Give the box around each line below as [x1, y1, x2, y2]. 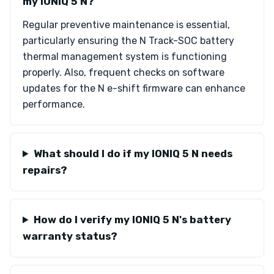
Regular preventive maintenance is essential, [23, 19, 230, 31]
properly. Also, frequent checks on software [23, 67, 224, 78]
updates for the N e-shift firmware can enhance [23, 83, 245, 94]
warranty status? [23, 230, 117, 242]
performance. [23, 98, 85, 110]
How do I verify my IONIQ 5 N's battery [33, 213, 231, 226]
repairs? [23, 164, 67, 176]
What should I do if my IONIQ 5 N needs [33, 147, 232, 160]
